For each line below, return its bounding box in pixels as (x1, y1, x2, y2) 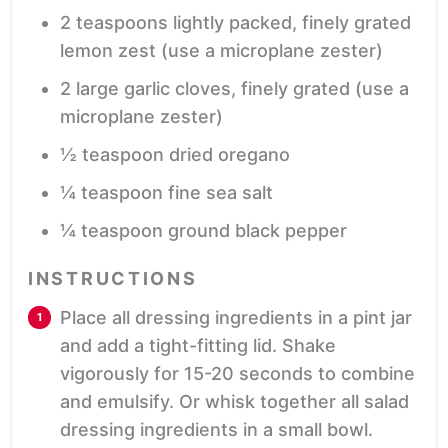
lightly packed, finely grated (173, 12, 411, 34)
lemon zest (60, 40, 156, 62)
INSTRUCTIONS (28, 268, 198, 290)
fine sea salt (168, 182, 273, 204)
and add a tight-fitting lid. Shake (60, 335, 336, 357)
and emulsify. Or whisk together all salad (60, 391, 409, 413)
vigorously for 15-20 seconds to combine (60, 363, 415, 385)
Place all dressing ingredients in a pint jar (60, 307, 412, 329)
